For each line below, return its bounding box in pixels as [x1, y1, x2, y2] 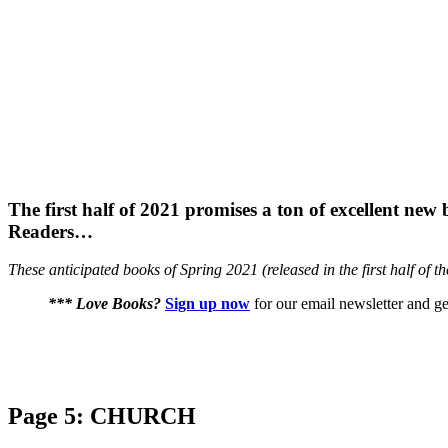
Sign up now [165, 295, 250, 313]
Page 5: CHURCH [8, 403, 196, 430]
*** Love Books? [48, 295, 161, 313]
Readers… [8, 220, 93, 242]
